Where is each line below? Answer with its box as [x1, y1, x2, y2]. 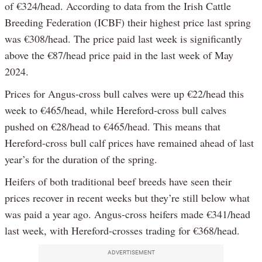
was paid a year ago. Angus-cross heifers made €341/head [5, 206, 250, 221]
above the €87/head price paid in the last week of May [5, 47, 233, 62]
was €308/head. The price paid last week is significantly [5, 31, 242, 46]
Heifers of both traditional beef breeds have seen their [5, 174, 232, 188]
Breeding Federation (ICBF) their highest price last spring [5, 15, 251, 29]
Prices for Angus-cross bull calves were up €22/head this [5, 86, 244, 101]
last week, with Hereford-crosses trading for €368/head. [5, 223, 240, 237]
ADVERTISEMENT [107, 249, 155, 256]
